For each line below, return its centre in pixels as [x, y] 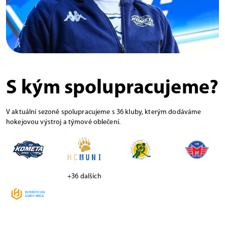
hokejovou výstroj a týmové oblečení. [64, 122]
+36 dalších [84, 176]
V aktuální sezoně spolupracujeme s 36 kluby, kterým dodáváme [104, 112]
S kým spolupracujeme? [112, 88]
